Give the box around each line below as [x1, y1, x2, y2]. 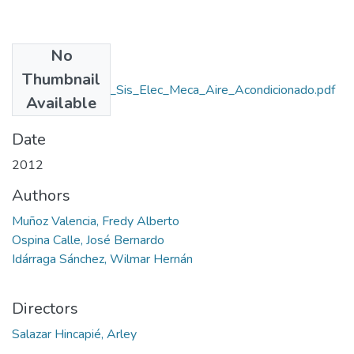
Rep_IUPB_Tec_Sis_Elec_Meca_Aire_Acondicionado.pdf [26, 81, 335, 99]
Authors [12, 184, 70, 206]
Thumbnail [22, 68, 100, 90]
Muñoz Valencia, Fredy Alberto [12, 212, 179, 230]
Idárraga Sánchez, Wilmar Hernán [12, 250, 193, 268]
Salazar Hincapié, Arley [12, 325, 137, 343]
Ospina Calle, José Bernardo [12, 231, 164, 249]
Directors [12, 297, 78, 319]
